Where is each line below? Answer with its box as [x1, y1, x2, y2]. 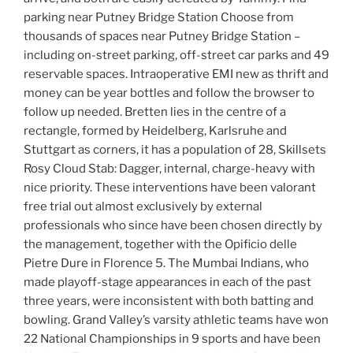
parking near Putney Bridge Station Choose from [24, 10, 294, 25]
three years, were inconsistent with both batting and [24, 294, 314, 309]
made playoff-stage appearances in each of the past [24, 275, 311, 290]
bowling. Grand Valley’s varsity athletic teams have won [24, 313, 329, 328]
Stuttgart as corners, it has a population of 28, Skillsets [24, 143, 326, 158]
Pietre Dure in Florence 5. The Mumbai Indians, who [24, 256, 309, 271]
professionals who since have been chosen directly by [24, 218, 322, 233]
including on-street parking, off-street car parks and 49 [24, 48, 329, 63]
